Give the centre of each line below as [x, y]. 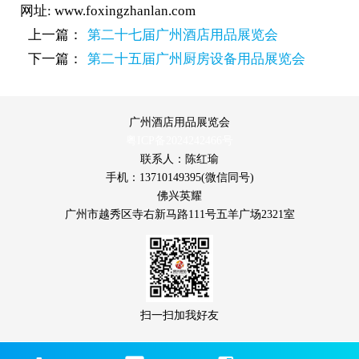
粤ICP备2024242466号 [179, 141]
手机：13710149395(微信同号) [179, 177]
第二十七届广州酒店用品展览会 [182, 35]
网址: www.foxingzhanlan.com [107, 11]
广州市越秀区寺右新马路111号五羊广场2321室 [179, 214]
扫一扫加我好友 [179, 315]
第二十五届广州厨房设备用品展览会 [196, 59]
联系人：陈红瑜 [179, 159]
